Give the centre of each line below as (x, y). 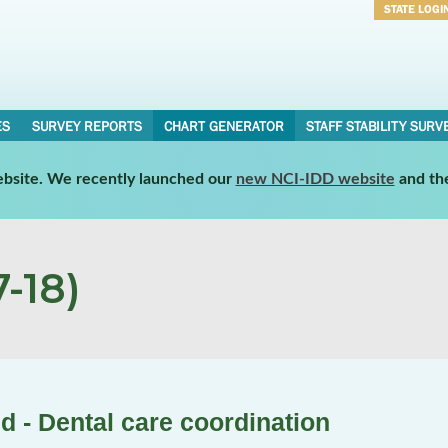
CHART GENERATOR (223, 126)
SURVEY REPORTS (86, 126)
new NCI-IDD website (315, 178)
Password (413, 62)
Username (414, 36)
